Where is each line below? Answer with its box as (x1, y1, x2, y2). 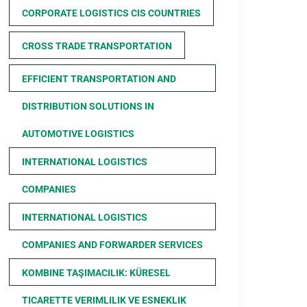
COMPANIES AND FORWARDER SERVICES (22, 239, 203, 250)
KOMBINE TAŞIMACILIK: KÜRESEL (22, 267, 171, 278)
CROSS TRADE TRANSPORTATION (22, 40, 172, 51)
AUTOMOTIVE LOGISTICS (22, 128, 134, 139)
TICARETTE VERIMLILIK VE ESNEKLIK (22, 295, 186, 306)
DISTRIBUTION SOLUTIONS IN (22, 101, 154, 112)
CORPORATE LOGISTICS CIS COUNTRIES (22, 8, 201, 19)
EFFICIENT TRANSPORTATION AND (22, 73, 176, 84)
